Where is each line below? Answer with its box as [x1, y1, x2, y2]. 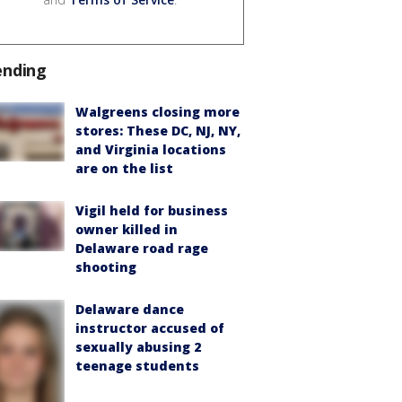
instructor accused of [75, 319, 224, 336]
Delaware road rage [75, 239, 208, 257]
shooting [75, 258, 136, 275]
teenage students [75, 356, 199, 374]
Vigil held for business [75, 201, 228, 219]
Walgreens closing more [75, 102, 240, 120]
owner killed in [75, 220, 178, 238]
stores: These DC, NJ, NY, [75, 121, 240, 139]
